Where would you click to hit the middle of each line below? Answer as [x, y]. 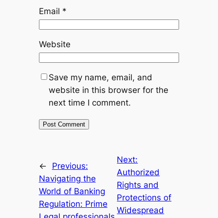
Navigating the [67, 179]
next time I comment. [90, 103]
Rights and [138, 185]
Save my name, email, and [100, 78]
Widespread [141, 210]
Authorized [138, 173]
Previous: [70, 166]
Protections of [144, 198]
